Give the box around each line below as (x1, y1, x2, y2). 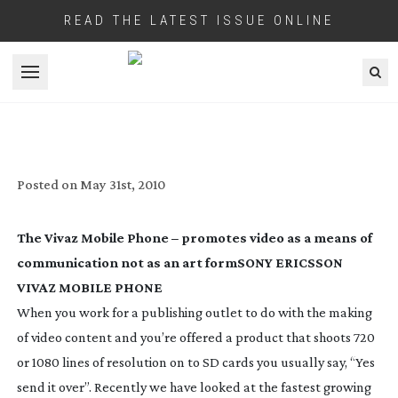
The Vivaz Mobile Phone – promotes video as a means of (16, 229, 372, 245)
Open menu (28, 73, 99, 89)
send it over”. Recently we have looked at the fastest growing (16, 378, 371, 394)
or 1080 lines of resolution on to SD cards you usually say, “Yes (16, 354, 375, 370)
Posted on (16, 176, 77, 192)
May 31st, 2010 (79, 176, 165, 192)
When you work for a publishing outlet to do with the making (16, 304, 372, 320)
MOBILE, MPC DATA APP (107, 119, 291, 140)
